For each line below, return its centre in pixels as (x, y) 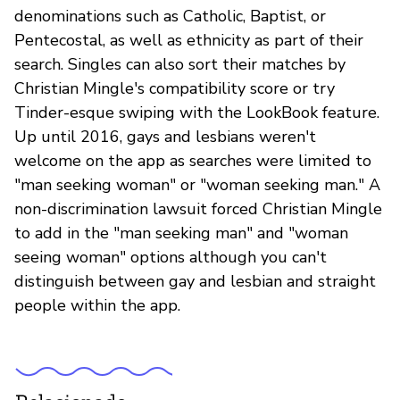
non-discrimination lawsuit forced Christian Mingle (198, 208)
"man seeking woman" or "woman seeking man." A (197, 184)
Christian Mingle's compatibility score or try (175, 88)
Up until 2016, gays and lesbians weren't (165, 136)
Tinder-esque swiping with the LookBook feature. (197, 112)
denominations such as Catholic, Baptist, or (170, 16)
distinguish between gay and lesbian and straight (195, 281)
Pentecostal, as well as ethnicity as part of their (189, 40)
